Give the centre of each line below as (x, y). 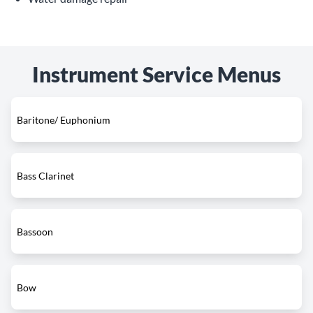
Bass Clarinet (45, 175)
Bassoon (35, 231)
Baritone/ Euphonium (64, 119)
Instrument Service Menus (156, 74)
